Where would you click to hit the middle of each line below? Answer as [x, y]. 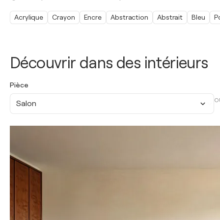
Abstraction [129, 17]
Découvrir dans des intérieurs [109, 63]
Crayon [64, 17]
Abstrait [170, 17]
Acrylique [29, 17]
